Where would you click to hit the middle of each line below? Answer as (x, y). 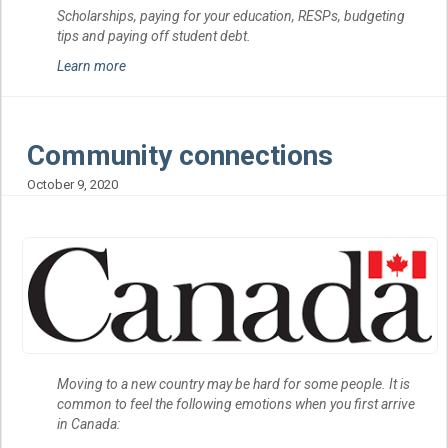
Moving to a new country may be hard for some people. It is (233, 383)
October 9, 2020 (72, 184)
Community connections (180, 155)
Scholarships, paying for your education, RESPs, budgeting (231, 15)
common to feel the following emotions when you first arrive (236, 403)
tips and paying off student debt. (154, 35)
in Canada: (88, 423)
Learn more (91, 65)
